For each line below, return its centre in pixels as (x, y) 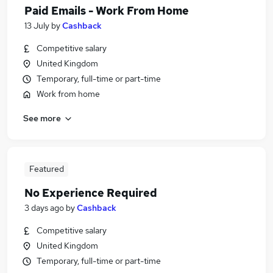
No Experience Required (91, 193)
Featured (46, 169)
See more (42, 118)
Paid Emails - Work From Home (107, 11)
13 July (37, 26)
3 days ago (44, 208)
